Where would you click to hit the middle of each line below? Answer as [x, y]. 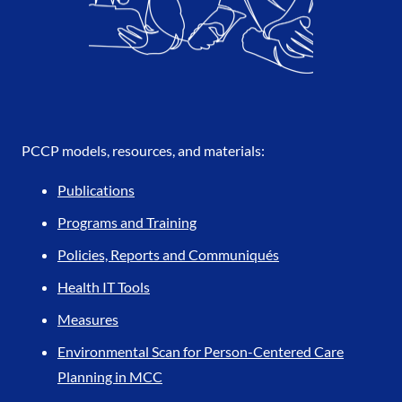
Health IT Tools [104, 287]
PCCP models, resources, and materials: [143, 151]
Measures [88, 319]
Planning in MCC [110, 377]
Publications [96, 190]
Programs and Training [127, 223]
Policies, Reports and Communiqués [168, 255]
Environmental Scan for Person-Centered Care [201, 352]
